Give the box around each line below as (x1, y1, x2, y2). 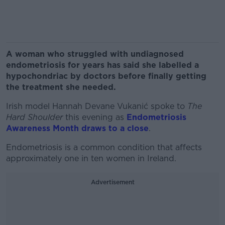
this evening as (63, 113, 127, 122)
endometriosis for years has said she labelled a (6, 60, 199, 70)
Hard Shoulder (6, 113, 63, 122)
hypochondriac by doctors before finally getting (6, 71, 206, 81)
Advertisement (90, 178, 135, 186)
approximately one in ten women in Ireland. (6, 154, 176, 163)
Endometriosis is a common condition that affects (6, 143, 202, 152)
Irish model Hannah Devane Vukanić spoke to (6, 101, 187, 111)
